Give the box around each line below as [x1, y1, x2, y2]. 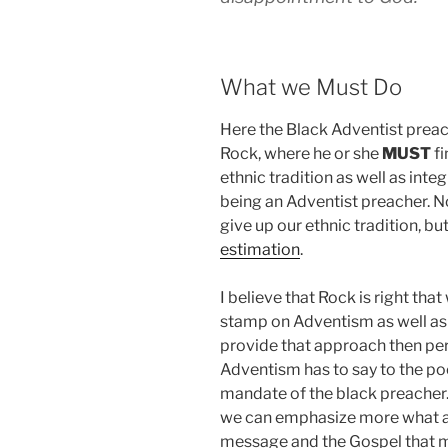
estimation [220, 240, 300, 260]
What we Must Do [220, 73, 402, 100]
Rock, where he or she [220, 144, 382, 164]
